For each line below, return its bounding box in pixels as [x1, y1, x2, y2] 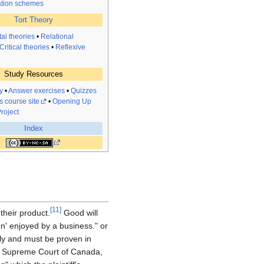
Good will [61, 208, 98, 218]
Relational [41, 32, 74, 41]
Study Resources [4, 70, 63, 79]
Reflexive [55, 43, 85, 52]
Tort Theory [14, 15, 53, 25]
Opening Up [52, 97, 91, 106]
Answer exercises [8, 87, 65, 95]
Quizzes [71, 87, 97, 95]
